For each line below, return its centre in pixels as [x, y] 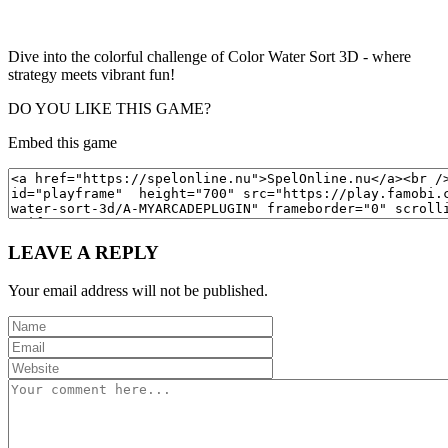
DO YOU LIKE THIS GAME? [109, 108]
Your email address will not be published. [138, 291]
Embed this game [62, 142]
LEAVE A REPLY [83, 252]
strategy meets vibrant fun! [91, 74]
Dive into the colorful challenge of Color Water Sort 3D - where [209, 56]
